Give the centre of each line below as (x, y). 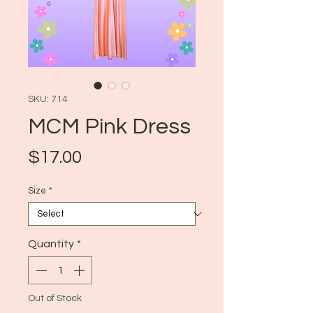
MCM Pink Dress (109, 127)
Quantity (51, 244)
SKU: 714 (48, 99)
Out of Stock (55, 298)
